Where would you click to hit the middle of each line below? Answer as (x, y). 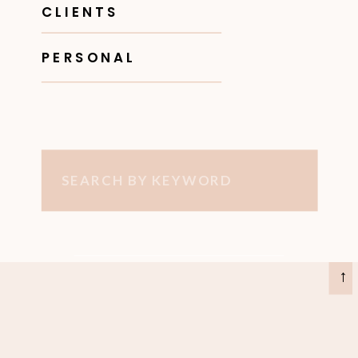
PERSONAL (88, 58)
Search (84, 176)
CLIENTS (80, 12)
